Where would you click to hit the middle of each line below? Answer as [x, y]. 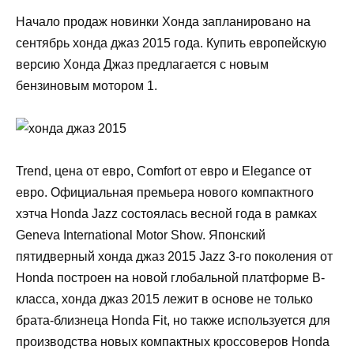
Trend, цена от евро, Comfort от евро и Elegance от [164, 171]
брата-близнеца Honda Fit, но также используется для [173, 320]
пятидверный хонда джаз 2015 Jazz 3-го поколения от [174, 256]
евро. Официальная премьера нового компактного [165, 192]
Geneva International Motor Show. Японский [141, 235]
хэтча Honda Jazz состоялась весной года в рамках [166, 213]
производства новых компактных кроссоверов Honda [173, 341]
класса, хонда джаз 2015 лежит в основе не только [164, 299]
